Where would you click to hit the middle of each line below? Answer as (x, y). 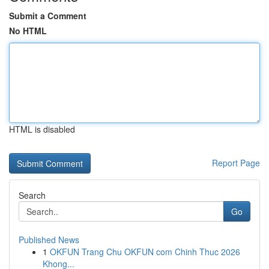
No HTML (28, 31)
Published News (49, 240)
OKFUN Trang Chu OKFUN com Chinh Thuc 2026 (145, 252)
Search (32, 195)
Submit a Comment (48, 16)
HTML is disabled (42, 129)
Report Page (236, 163)
